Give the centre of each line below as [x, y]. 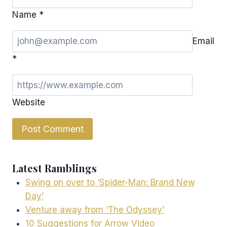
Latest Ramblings [54, 168]
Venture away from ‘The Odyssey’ [94, 210]
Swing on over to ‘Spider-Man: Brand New [110, 182]
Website [29, 103]
